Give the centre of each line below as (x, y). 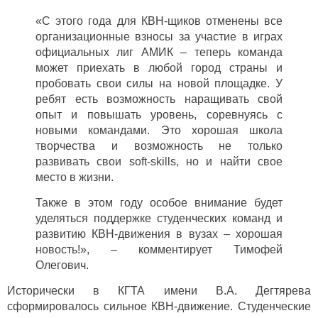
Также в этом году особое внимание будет (159, 202)
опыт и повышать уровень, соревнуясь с (159, 114)
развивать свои (82, 161)
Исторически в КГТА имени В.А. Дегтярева (159, 290)
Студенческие (275, 306)
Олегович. (62, 265)
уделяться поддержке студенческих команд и (159, 218)
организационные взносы (107, 36)
